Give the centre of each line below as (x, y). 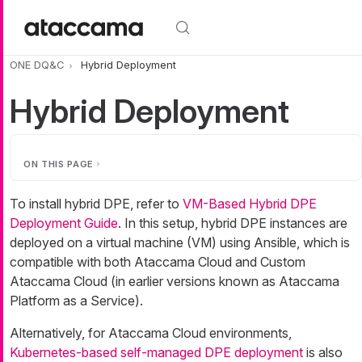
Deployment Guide (64, 223)
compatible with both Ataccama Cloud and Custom (158, 262)
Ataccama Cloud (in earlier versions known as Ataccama (175, 282)
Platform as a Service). (76, 301)
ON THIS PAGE (59, 164)
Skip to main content (63, 10)
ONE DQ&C (37, 65)
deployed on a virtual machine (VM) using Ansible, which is (180, 243)
